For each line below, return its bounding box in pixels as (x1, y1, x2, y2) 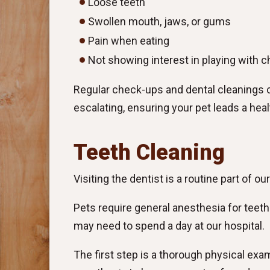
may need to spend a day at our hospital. (74, 219, 265, 232)
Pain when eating (88, 34, 169, 47)
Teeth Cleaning (74, 140, 225, 165)
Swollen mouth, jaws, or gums (88, 15, 231, 28)
